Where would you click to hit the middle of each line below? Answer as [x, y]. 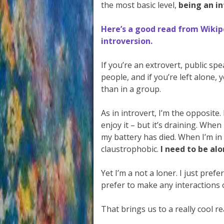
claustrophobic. [131, 149]
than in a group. [131, 89]
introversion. [127, 41]
